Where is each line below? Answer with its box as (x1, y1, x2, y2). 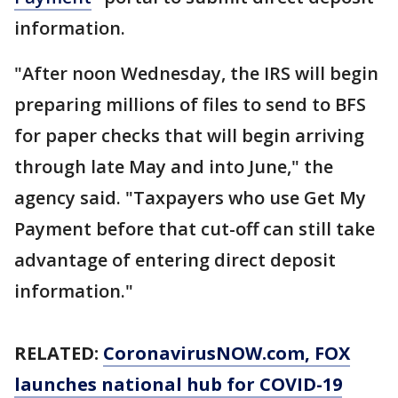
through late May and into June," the (14, 155, 333, 179)
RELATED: (14, 341, 103, 365)
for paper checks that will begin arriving (14, 123, 364, 147)
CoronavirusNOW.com (103, 341, 305, 365)
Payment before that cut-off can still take (14, 217, 375, 241)
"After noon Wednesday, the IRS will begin (14, 61, 378, 85)
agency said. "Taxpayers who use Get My (14, 186, 366, 210)
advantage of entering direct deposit (14, 248, 336, 272)
